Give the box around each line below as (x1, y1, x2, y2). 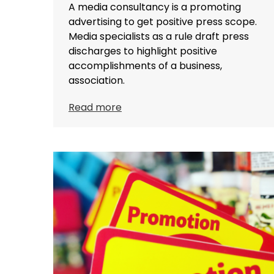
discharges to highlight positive (68, 43, 217, 58)
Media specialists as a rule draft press (68, 29, 249, 43)
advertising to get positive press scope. (68, 14, 257, 29)
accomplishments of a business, (68, 58, 222, 73)
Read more (68, 100, 122, 114)
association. (68, 73, 125, 87)
